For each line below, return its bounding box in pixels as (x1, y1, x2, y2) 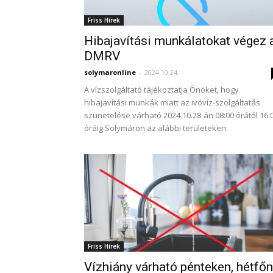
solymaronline (84, 68, 136, 77)
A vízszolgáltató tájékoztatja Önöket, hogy (84, 84, 239, 95)
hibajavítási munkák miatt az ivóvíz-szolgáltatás (84, 97, 260, 108)
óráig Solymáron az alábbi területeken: (84, 122, 228, 133)
